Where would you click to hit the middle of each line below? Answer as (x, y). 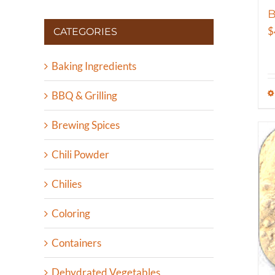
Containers (76, 243)
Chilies (67, 184)
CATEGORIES (85, 31)
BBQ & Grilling (84, 96)
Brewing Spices (86, 125)
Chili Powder (80, 155)
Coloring (71, 214)
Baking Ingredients (94, 66)
